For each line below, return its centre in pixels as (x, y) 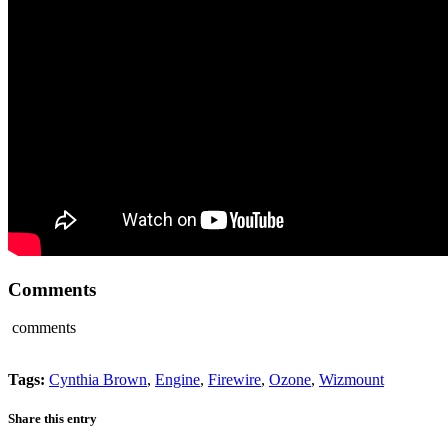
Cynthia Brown (98, 380)
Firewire (234, 380)
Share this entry (52, 419)
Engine (177, 380)
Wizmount (351, 380)
